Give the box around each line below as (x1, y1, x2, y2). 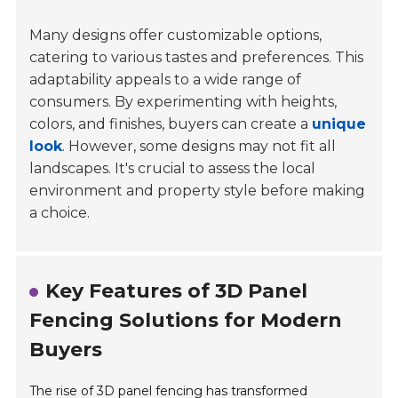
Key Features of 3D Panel (45, 279, 308, 304)
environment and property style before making (29, 182, 366, 200)
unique (312, 115, 367, 133)
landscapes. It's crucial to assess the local (29, 160, 316, 178)
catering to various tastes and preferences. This (29, 49, 364, 67)
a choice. (29, 204, 91, 222)
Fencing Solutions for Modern (29, 308, 343, 333)
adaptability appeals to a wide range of (29, 71, 302, 89)
